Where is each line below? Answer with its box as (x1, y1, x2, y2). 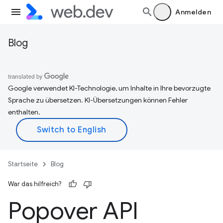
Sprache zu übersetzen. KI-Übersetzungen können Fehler (8, 96, 188, 105)
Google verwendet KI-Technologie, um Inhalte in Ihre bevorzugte (8, 84, 211, 93)
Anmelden (175, 7, 211, 16)
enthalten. (8, 108, 40, 116)
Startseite (8, 160, 38, 168)
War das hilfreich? (8, 180, 61, 188)
